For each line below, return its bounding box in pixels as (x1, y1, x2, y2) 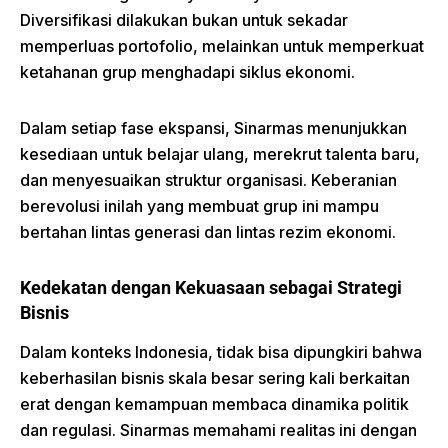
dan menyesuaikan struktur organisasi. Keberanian (20, 170, 397, 190)
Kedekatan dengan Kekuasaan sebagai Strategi (20, 277, 402, 298)
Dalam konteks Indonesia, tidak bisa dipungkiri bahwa (20, 341, 422, 362)
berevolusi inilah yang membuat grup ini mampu (20, 196, 379, 216)
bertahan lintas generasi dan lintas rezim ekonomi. (20, 222, 396, 242)
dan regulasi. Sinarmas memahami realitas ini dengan (20, 419, 417, 440)
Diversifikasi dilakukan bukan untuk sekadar (20, 10, 348, 30)
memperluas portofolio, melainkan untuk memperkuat (20, 36, 424, 56)
